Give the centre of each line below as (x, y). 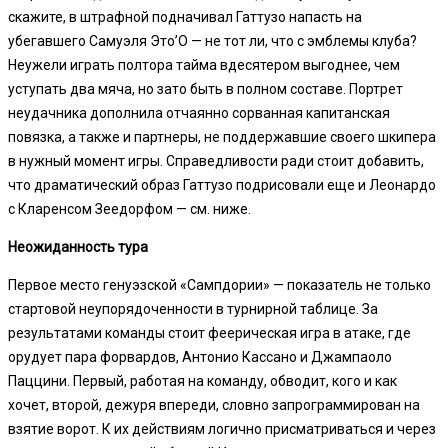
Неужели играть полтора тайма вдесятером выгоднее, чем (204, 64)
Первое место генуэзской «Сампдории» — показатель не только (219, 284)
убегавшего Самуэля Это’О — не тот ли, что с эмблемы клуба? (212, 40)
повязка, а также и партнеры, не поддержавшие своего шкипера (222, 136)
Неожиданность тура (78, 246)
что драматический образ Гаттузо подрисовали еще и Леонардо (222, 184)
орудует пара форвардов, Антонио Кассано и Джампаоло (200, 356)
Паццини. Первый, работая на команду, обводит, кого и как (202, 380)
